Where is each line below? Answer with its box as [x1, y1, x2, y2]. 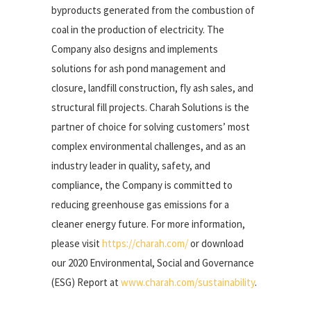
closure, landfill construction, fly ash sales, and [51, 81, 253, 94]
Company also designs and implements [51, 42, 218, 56]
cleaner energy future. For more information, [51, 217, 245, 230]
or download [188, 237, 244, 250]
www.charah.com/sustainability [121, 276, 255, 289]
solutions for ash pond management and [51, 62, 226, 75]
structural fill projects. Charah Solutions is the [51, 101, 249, 114]
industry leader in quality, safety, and [51, 159, 210, 172]
